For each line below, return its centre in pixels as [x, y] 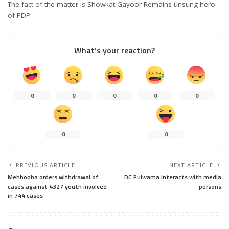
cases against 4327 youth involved [57, 186]
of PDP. [20, 15]
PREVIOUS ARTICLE [46, 165]
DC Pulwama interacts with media [173, 177]
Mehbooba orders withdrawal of [53, 177]
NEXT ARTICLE [191, 165]
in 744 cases [25, 196]
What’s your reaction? [114, 50]
